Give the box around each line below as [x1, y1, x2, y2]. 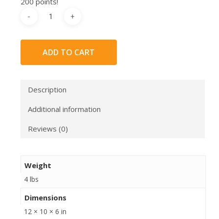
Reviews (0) [27, 123, 68, 133]
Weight [24, 160, 52, 170]
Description [27, 84, 66, 94]
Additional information [27, 104, 101, 114]
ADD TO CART [42, 47, 95, 58]
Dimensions [24, 192, 67, 202]
